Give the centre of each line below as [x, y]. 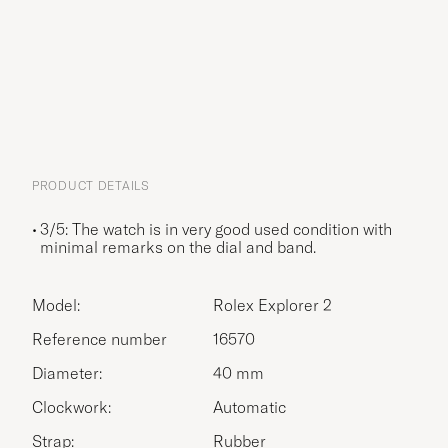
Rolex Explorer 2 [272, 305]
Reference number [99, 339]
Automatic [249, 407]
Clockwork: [71, 407]
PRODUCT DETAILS [91, 186]
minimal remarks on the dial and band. [178, 247]
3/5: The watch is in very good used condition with [216, 229]
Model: [56, 305]
